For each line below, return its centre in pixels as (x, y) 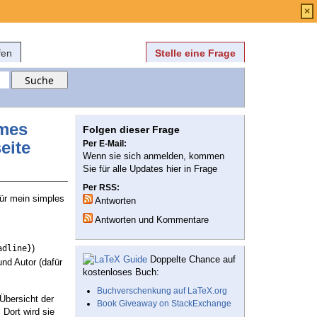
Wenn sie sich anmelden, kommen (154, 156)
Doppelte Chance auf (191, 260)
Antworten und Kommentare (151, 220)
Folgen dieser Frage (131, 130)
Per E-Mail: (105, 144)
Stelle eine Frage (195, 53)
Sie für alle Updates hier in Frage (150, 169)
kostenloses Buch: (121, 272)
